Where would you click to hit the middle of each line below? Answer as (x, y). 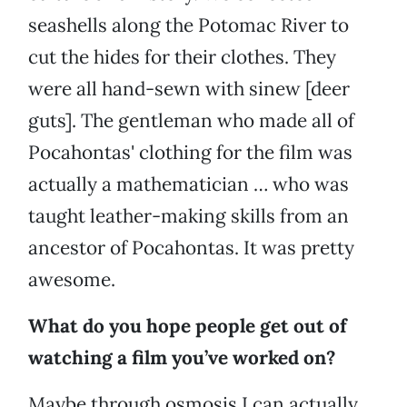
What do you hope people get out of (188, 326)
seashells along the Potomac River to (189, 25)
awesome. (72, 280)
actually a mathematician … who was (189, 184)
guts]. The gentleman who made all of (191, 121)
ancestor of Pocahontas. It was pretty (191, 248)
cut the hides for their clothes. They (182, 57)
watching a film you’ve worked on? (182, 358)
